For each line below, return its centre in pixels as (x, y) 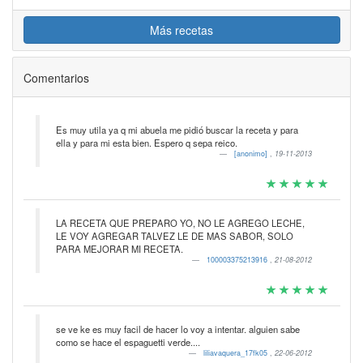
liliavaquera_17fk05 (236, 353)
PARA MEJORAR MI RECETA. (119, 249)
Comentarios (56, 77)
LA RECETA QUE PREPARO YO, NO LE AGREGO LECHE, (180, 223)
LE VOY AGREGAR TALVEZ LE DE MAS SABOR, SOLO (174, 236)
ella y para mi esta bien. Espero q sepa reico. (146, 143)
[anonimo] (252, 154)
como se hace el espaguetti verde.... (128, 342)
